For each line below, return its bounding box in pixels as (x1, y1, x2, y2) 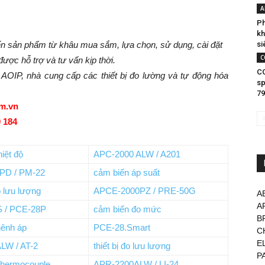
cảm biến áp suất (93, 167, 160, 177)
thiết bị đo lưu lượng (93, 241, 170, 251)
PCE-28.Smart (93, 222, 150, 232)
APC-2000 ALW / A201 (93, 149, 180, 159)
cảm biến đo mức (93, 204, 161, 214)
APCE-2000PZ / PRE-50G (93, 186, 196, 196)
